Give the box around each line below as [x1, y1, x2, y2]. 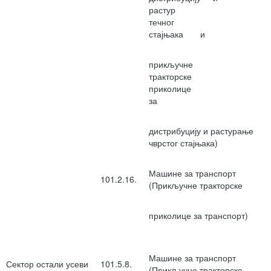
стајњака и [149, 28, 205, 41]
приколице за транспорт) [149, 209, 248, 222]
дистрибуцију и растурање [149, 125, 253, 137]
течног [149, 16, 259, 28]
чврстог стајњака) [149, 137, 218, 149]
